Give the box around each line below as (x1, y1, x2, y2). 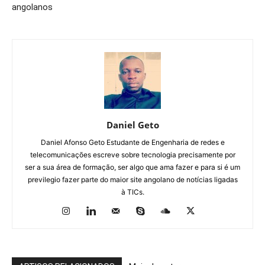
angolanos (12, 2, 53, 13)
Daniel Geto (106, 119, 159, 131)
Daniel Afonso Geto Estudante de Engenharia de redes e (40, 138, 225, 147)
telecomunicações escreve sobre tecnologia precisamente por (30, 150, 235, 160)
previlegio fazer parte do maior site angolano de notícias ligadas (27, 175, 238, 185)
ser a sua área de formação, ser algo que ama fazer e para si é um (25, 163, 240, 172)
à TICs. (121, 188, 144, 197)
